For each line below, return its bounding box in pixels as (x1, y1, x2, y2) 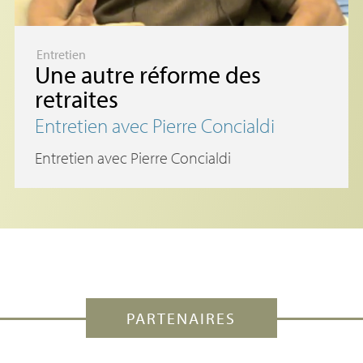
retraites (34, 83, 118, 115)
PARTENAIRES (126, 308, 237, 329)
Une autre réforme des (34, 59, 261, 91)
